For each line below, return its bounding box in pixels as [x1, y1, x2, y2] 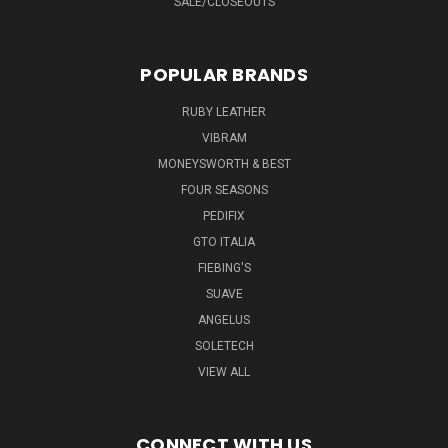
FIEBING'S [197, 260, 251, 275]
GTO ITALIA [193, 234, 255, 249]
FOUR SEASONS [180, 182, 268, 197]
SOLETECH [194, 338, 254, 353]
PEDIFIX [203, 208, 245, 223]
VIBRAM [201, 130, 247, 145]
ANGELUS [198, 312, 250, 327]
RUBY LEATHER [182, 104, 266, 119]
